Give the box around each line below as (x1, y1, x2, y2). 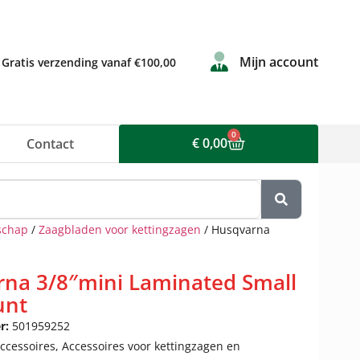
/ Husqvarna (201, 222, 270, 237)
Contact (27, 135, 74, 153)
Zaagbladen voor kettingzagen (39, 222, 201, 237)
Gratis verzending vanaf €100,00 (2, 55, 177, 70)
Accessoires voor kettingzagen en (62, 338, 240, 354)
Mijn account (239, 53, 318, 71)
